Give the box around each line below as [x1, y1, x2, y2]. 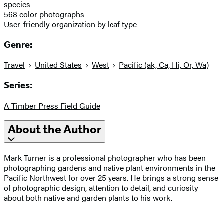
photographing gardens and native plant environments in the [4, 161, 215, 173]
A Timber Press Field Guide [4, 99, 100, 111]
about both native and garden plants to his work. [4, 191, 174, 203]
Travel [4, 59, 25, 71]
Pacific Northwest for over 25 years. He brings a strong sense [4, 171, 218, 183]
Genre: [4, 39, 32, 50]
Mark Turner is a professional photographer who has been [4, 151, 206, 163]
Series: [4, 80, 32, 91]
